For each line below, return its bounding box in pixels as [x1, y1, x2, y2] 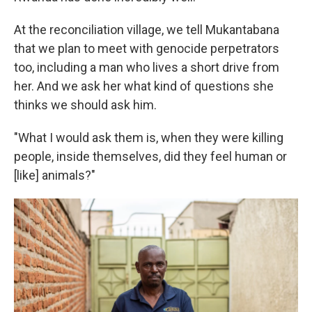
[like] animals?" [14, 168, 95, 182]
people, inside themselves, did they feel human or [14, 149, 287, 164]
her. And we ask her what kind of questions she [14, 79, 274, 93]
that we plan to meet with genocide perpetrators [14, 41, 279, 56]
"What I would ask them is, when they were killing [14, 130, 283, 145]
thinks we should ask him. [14, 97, 157, 112]
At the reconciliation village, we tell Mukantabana [14, 22, 279, 37]
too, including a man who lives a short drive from [14, 60, 279, 75]
